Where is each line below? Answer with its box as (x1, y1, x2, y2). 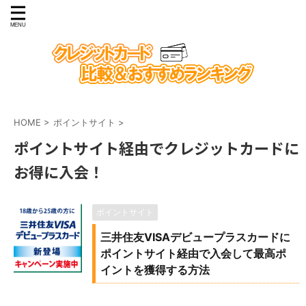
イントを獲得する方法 (100, 263, 210, 277)
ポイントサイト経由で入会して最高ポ (100, 247, 286, 260)
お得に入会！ (14, 161, 104, 182)
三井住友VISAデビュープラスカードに (100, 230, 290, 244)
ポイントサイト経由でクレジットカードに (14, 137, 299, 158)
